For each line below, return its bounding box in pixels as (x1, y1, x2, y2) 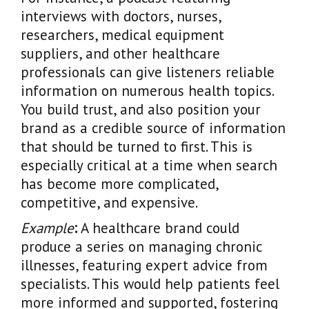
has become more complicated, (21, 174, 218, 193)
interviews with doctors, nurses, (21, 6, 221, 26)
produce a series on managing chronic (21, 237, 261, 256)
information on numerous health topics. (21, 81, 273, 100)
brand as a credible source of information (21, 118, 286, 137)
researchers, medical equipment (21, 25, 224, 44)
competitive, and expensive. (21, 192, 198, 212)
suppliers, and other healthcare (21, 43, 220, 63)
